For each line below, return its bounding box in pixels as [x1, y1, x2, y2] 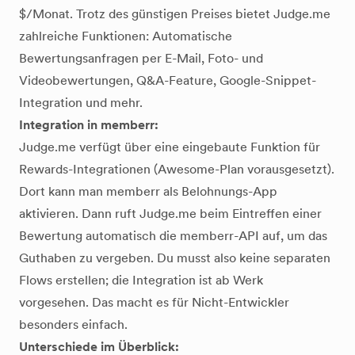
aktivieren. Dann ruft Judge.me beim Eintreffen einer [19, 206, 322, 221]
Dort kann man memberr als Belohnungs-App [19, 184, 277, 199]
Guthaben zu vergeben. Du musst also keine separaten [19, 250, 330, 265]
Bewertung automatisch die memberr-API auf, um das [19, 228, 327, 243]
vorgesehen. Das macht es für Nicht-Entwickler [19, 295, 289, 310]
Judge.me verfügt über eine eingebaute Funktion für [19, 139, 320, 155]
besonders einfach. [19, 317, 128, 332]
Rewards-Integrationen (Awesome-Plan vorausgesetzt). [19, 162, 334, 177]
